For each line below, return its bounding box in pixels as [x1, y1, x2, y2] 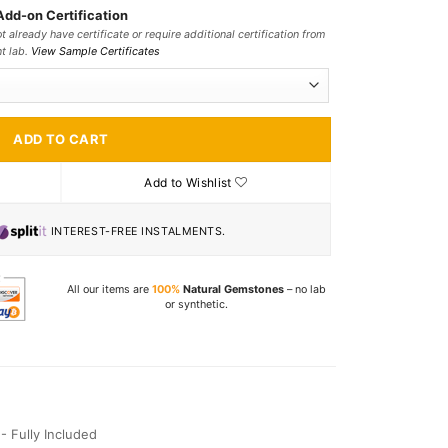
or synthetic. [164, 297, 228, 311]
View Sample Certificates [31, 45, 160, 59]
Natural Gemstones [179, 282, 284, 296]
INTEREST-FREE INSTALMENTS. [47, 224, 226, 238]
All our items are [66, 282, 152, 296]
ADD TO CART [13, 130, 109, 147]
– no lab [283, 282, 326, 296]
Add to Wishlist [144, 174, 232, 190]
